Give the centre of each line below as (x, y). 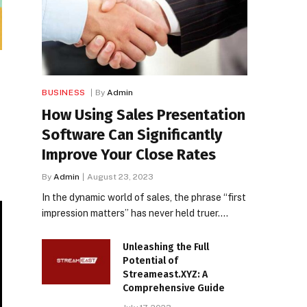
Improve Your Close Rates (129, 154)
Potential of (150, 260)
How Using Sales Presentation (144, 114)
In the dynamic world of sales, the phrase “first (144, 197)
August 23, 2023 (120, 176)
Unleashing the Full (166, 247)
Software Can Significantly (132, 134)
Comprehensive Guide (174, 288)
